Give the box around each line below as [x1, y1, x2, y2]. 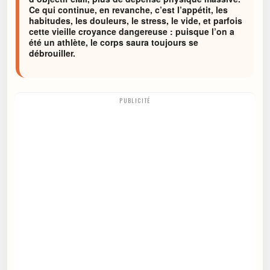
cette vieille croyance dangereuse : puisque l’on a [29, 25, 234, 37]
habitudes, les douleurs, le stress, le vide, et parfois [29, 14, 242, 27]
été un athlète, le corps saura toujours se [29, 36, 198, 48]
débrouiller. [29, 47, 75, 59]
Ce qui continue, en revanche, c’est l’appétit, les [29, 4, 228, 16]
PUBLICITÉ [119, 96, 151, 105]
